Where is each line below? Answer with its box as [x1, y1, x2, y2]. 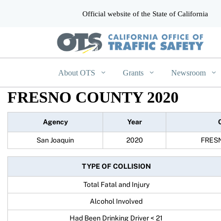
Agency [42, 117, 68, 126]
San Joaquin [37, 136, 74, 144]
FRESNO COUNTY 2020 [7, 88, 179, 106]
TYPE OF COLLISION [81, 162, 151, 170]
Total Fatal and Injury [83, 180, 149, 188]
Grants [123, 68, 146, 77]
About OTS [58, 68, 97, 77]
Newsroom [171, 68, 208, 77]
